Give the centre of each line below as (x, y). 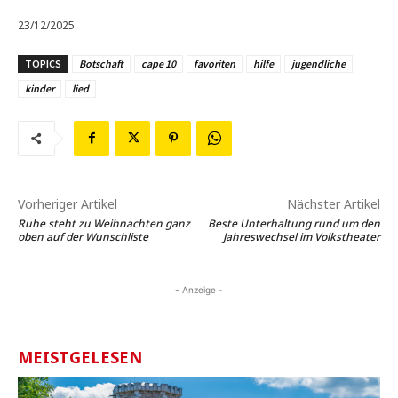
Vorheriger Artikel (68, 203)
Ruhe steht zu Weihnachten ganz (104, 223)
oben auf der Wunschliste (83, 236)
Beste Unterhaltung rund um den (294, 223)
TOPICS (43, 63)
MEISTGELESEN (80, 357)
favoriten (215, 63)
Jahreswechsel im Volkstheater (301, 236)
